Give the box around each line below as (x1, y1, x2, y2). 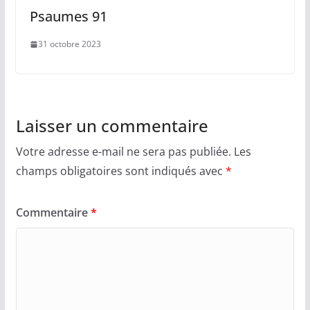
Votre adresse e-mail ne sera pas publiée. (15, 144, 231, 160)
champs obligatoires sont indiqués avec (15, 163, 226, 179)
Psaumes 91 (29, 7, 107, 26)
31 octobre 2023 (37, 38, 101, 51)
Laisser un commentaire (15, 114, 208, 138)
